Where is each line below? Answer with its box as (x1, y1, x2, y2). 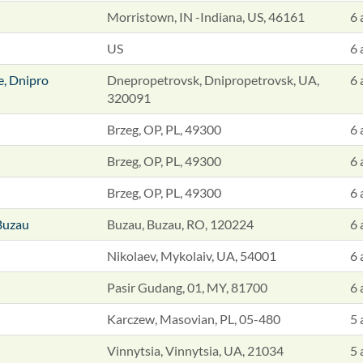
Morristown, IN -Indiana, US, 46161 (107, 9, 305, 24)
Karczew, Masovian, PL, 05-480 (107, 311, 280, 327)
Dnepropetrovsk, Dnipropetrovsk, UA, (107, 72, 319, 88)
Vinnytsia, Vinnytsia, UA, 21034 (107, 343, 284, 358)
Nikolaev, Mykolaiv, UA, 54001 (107, 248, 276, 263)
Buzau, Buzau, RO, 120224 (107, 216, 254, 232)
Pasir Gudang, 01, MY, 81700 (107, 280, 267, 295)
